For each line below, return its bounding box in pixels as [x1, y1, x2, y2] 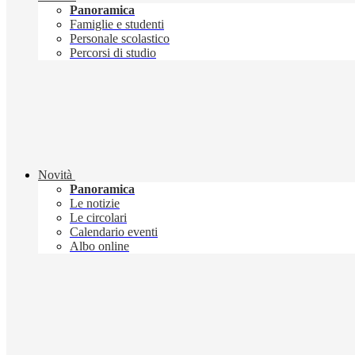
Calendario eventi [70, 225, 158, 239]
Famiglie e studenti [70, 17, 164, 32]
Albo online [70, 239, 129, 254]
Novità [38, 168, 72, 182]
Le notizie [70, 197, 120, 211]
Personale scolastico [70, 32, 170, 46]
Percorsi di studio [70, 46, 156, 60]
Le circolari [70, 211, 127, 225]
